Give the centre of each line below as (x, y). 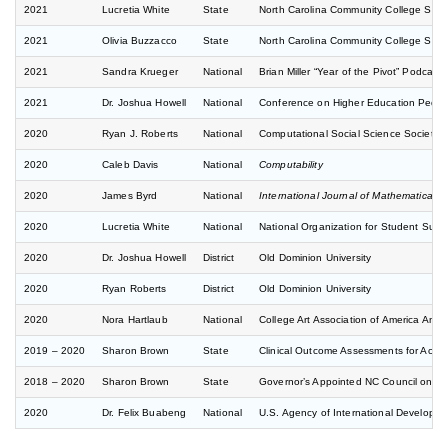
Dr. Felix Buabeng (144, 413)
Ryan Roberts (134, 289)
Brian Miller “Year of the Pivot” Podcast (350, 72)
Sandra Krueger (140, 72)
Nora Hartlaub (135, 320)
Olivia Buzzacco (140, 41)
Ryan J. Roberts (140, 134)
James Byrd (130, 196)
